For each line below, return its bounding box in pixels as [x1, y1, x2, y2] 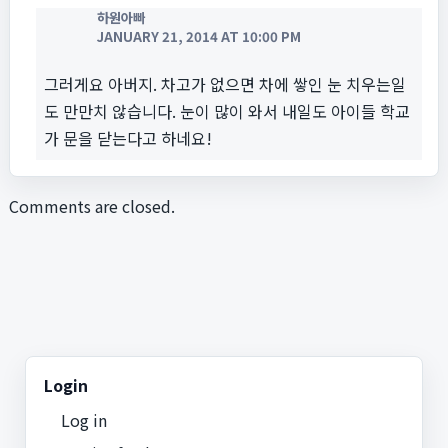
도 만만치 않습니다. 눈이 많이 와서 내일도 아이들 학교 [44, 98, 411, 123]
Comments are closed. [8, 193, 175, 218]
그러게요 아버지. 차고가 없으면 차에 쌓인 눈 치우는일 [44, 71, 407, 96]
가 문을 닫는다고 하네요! [44, 125, 213, 150]
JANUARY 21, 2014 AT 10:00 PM [97, 27, 302, 47]
